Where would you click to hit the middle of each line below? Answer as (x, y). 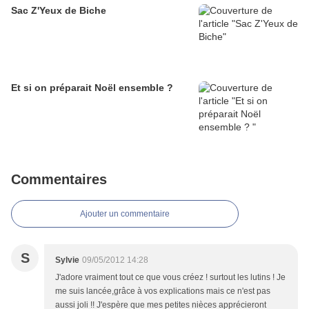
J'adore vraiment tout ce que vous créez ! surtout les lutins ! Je (170, 278)
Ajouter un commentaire (125, 214)
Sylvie (67, 260)
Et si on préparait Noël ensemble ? (92, 88)
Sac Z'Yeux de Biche (59, 11)
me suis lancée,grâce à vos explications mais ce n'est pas (163, 291)
